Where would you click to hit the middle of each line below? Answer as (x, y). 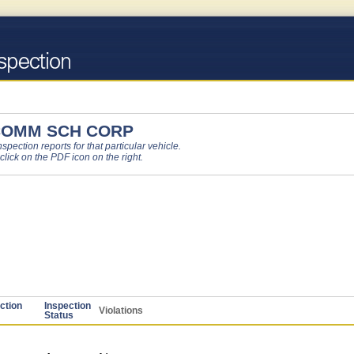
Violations (121, 311)
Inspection (68, 306)
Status (59, 315)
